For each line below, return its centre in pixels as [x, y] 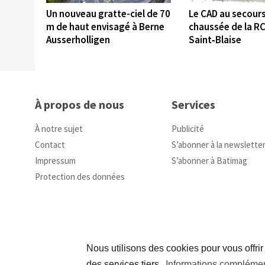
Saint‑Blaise [215, 39]
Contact [50, 145]
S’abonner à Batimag [210, 161]
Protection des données [80, 177]
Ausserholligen [78, 39]
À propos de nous [80, 105]
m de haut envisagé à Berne [105, 26]
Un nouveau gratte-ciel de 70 [108, 13]
